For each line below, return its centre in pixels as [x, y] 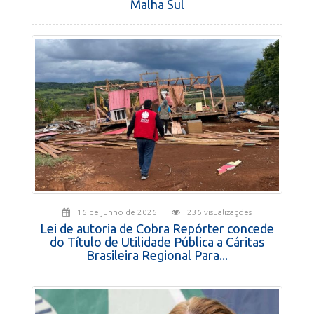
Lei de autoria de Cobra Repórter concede [157, 228]
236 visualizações [219, 212]
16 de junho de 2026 [124, 212]
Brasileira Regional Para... [157, 255]
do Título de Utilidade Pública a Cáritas [157, 242]
